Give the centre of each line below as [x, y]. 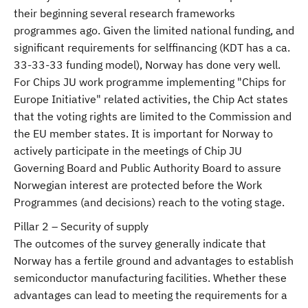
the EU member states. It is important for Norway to [143, 133]
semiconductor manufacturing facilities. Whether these [150, 278]
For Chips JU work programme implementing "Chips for [150, 82]
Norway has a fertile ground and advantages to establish [154, 261]
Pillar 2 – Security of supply [81, 226]
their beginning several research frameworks [124, 13]
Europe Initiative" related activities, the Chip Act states [151, 99]
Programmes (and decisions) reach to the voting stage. [151, 202]
